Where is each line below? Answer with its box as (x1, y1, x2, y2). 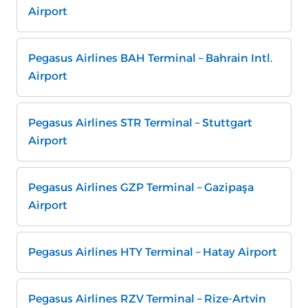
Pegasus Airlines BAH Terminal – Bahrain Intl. (28, 52, 272, 65)
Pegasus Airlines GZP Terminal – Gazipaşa (28, 181, 254, 194)
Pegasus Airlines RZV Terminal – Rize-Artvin (28, 292, 266, 305)
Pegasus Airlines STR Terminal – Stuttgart (28, 116, 252, 129)
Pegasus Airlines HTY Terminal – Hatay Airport (28, 245, 277, 258)
